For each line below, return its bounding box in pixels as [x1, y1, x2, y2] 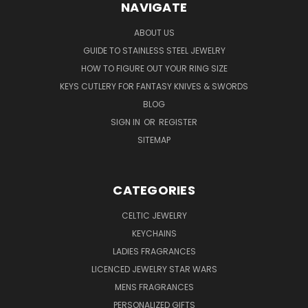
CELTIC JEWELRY [121, 209, 187, 221]
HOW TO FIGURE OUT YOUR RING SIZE [80, 62, 228, 74]
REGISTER [159, 115, 197, 128]
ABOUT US [133, 26, 175, 38]
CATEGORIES [113, 181, 195, 199]
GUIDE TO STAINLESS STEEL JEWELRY [82, 44, 225, 56]
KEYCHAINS [131, 227, 177, 239]
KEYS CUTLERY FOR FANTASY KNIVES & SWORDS [60, 80, 248, 92]
